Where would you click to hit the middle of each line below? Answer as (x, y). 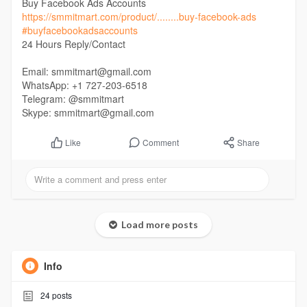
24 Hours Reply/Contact (73, 44)
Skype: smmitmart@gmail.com (88, 112)
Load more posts (157, 225)
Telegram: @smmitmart (73, 98)
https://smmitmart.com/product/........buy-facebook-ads (139, 16)
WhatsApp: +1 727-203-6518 (84, 85)
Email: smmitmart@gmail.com (86, 71)
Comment (161, 142)
